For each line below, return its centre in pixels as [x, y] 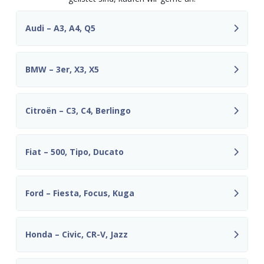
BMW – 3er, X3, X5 [62, 70]
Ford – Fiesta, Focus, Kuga [80, 193]
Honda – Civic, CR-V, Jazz [77, 235]
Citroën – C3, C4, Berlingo [78, 111]
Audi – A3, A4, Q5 [60, 28]
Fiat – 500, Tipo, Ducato [75, 152]
